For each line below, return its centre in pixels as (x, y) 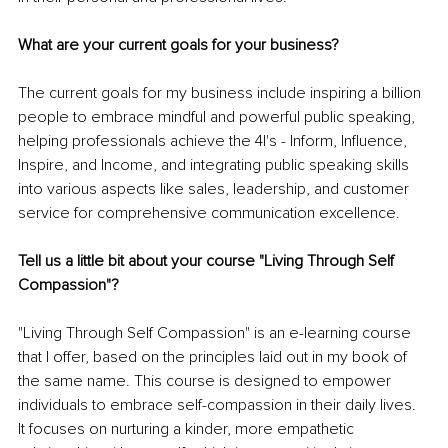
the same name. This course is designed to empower (206, 381)
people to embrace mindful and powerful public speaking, (218, 117)
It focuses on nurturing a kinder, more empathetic (188, 429)
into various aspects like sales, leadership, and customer (215, 189)
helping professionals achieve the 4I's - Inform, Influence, (214, 141)
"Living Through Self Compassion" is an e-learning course (216, 333)
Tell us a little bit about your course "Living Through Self (208, 261)
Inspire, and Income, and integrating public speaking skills (215, 165)
